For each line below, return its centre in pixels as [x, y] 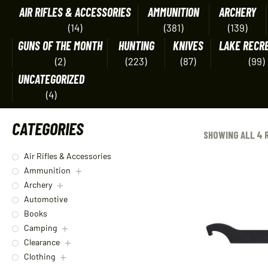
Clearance [42, 242]
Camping [40, 228]
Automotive [46, 199]
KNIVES [188, 45]
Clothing [39, 257]
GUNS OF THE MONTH [60, 45]
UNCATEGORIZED [51, 79]
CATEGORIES [48, 128]
